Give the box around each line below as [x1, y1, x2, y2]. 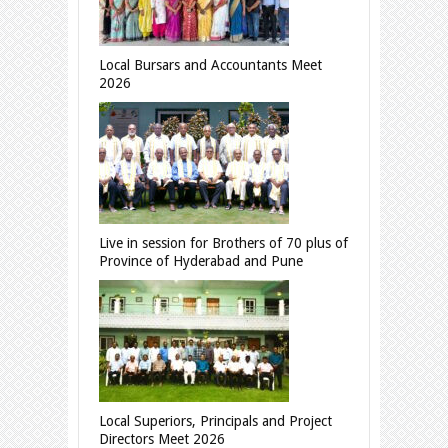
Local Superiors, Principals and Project [99, 413, 332, 430]
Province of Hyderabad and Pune [99, 253, 303, 270]
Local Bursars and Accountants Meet [99, 57, 322, 74]
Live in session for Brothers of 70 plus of [99, 235, 348, 252]
